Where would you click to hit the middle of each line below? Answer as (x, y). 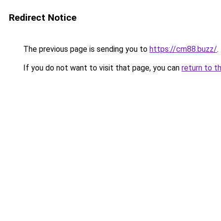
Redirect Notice (43, 18)
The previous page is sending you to (85, 49)
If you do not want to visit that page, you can (101, 68)
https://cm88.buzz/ (183, 49)
